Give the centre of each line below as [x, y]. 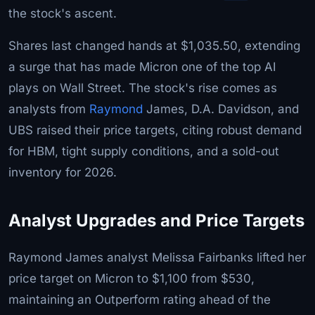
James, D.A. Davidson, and [221, 109]
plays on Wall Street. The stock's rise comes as [143, 88]
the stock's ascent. [63, 13]
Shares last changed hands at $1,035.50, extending [154, 45]
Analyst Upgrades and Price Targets [156, 220]
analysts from [49, 109]
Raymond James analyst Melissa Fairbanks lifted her [157, 257]
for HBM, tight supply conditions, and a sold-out [144, 151]
